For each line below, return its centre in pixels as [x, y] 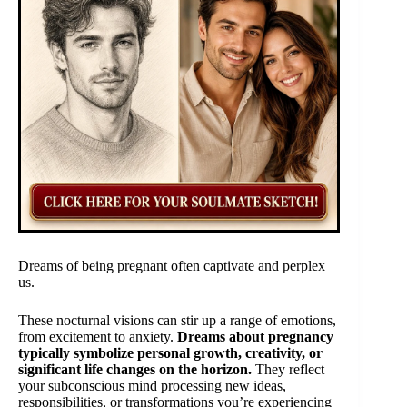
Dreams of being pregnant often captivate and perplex [172, 266]
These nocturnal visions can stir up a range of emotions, [177, 321]
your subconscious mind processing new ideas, [152, 386]
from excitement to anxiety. [98, 337]
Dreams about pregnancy [255, 337]
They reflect [288, 370]
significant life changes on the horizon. [135, 370]
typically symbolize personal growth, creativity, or [170, 353]
